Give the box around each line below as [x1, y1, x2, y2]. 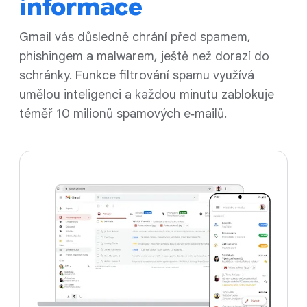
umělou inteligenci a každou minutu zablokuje [19, 87, 274, 102]
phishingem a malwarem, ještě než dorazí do [19, 49, 269, 64]
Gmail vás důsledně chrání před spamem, [19, 29, 251, 45]
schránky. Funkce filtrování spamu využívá [19, 68, 254, 83]
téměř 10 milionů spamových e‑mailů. [19, 106, 227, 121]
